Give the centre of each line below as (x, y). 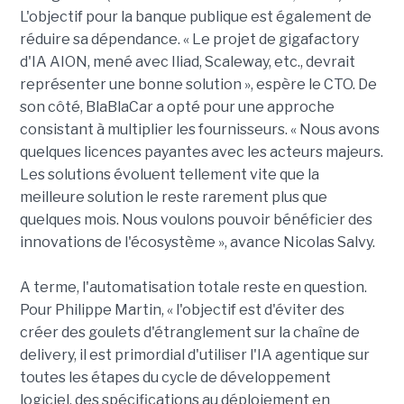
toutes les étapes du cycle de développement (175, 378)
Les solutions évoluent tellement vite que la (169, 175)
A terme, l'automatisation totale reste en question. (193, 288)
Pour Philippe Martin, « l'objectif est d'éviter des (182, 310)
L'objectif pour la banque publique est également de (195, 17)
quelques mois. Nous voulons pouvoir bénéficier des (196, 220)
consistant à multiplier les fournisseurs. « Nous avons (199, 130)
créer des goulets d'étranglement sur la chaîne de (189, 333)
